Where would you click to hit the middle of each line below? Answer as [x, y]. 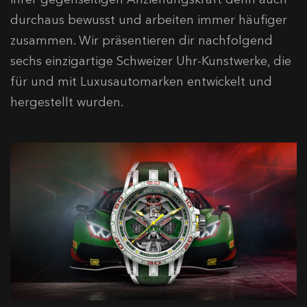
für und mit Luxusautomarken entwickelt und [141, 82]
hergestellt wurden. [67, 102]
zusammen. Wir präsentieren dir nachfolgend [142, 40]
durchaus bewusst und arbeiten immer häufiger [149, 20]
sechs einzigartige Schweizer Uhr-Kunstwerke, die [151, 61]
